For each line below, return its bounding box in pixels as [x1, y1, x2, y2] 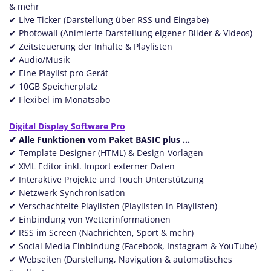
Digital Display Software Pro [9, 120, 125, 132]
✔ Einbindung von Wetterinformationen [9, 214, 171, 225]
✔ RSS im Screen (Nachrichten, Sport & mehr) [9, 227, 194, 238]
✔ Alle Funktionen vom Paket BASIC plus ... [9, 134, 190, 145]
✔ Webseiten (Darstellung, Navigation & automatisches [9, 253, 232, 265]
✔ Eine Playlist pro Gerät [9, 67, 108, 79]
